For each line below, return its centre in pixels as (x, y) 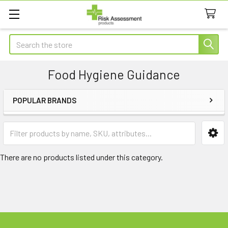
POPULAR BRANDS (45, 100)
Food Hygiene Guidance (114, 74)
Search (21, 40)
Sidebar (38, 117)
